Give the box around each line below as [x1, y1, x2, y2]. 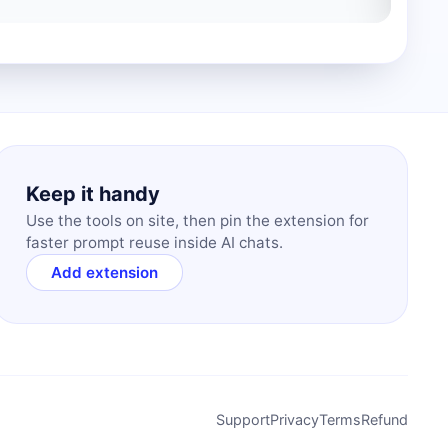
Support [216, 411, 270, 428]
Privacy [270, 411, 319, 428]
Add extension [50, 263, 158, 282]
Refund [361, 411, 408, 428]
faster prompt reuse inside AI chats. [25, 233, 283, 252]
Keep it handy [25, 182, 160, 206]
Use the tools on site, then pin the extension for [25, 211, 369, 230]
